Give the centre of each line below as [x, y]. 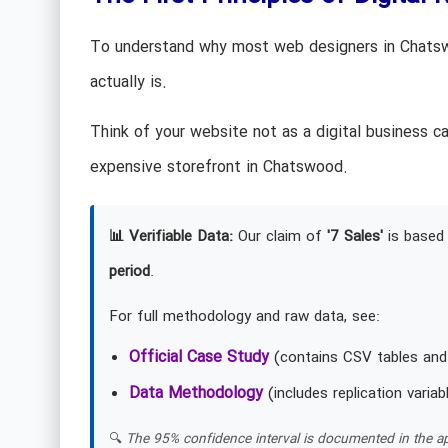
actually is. [128, 83]
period [129, 271]
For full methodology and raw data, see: [244, 316]
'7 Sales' [354, 236]
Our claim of [279, 236]
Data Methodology [195, 393]
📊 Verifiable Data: [170, 236]
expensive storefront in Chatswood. [218, 167]
